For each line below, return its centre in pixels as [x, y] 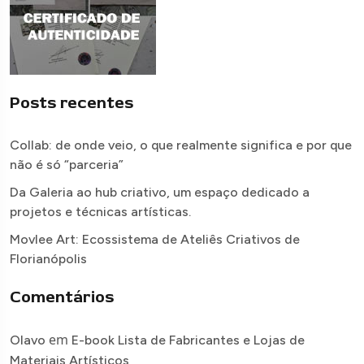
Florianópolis [48, 258]
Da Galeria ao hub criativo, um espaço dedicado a [160, 192]
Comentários [62, 297]
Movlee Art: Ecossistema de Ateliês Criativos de [155, 239]
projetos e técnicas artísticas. [100, 211]
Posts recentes [71, 102]
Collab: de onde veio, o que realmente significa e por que [181, 145]
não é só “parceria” [67, 164]
